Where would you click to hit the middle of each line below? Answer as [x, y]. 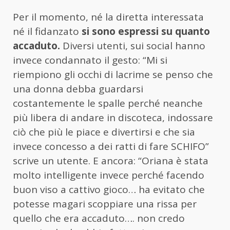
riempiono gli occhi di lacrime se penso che [113, 74]
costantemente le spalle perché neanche [108, 103]
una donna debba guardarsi [78, 89]
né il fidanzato [47, 31]
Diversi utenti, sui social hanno [133, 45]
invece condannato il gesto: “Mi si [90, 60]
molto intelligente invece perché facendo [109, 175]
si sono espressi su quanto [146, 31]
